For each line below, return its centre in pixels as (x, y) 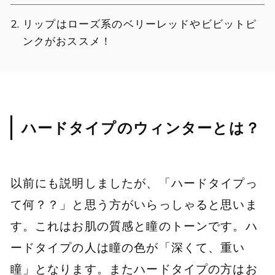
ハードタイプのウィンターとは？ (141, 128)
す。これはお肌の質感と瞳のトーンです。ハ (134, 226)
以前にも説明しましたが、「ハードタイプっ (134, 183)
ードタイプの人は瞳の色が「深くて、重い (128, 247)
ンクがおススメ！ (67, 41)
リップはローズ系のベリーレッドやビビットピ (140, 23)
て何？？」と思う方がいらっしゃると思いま (134, 204)
